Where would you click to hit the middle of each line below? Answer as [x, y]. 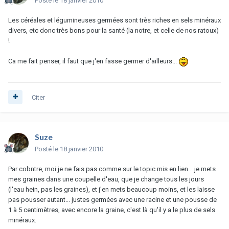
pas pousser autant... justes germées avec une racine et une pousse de [112, 199]
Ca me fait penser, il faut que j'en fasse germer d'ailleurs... [93, 61]
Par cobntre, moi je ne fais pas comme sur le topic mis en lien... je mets [112, 169]
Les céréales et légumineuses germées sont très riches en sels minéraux [114, 20]
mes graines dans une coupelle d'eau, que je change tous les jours [106, 179]
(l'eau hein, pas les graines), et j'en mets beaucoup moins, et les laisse [111, 189]
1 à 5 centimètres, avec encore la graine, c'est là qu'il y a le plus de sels [112, 210]
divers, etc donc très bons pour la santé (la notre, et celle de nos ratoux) [113, 30]
